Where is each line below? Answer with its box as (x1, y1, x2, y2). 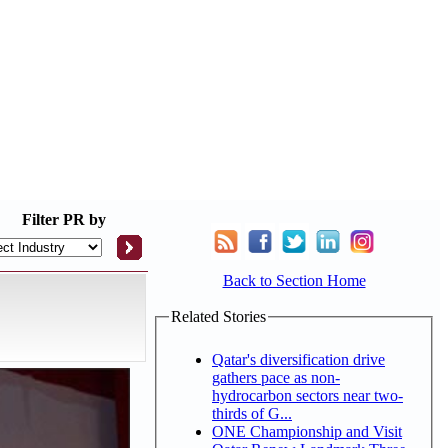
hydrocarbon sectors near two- (212, 386, 403, 404)
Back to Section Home (222, 272, 366, 289)
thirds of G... (212, 404, 292, 422)
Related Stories (171, 308, 266, 325)
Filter (22, 211, 59, 228)
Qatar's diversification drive (212, 350, 385, 368)
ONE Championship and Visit (212, 422, 402, 440)
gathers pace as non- (212, 368, 340, 386)
